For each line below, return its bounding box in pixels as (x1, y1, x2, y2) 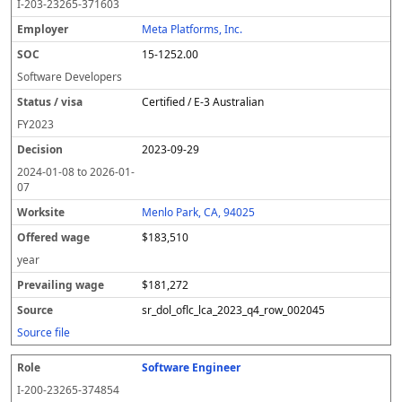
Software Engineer (142, 360, 241, 375)
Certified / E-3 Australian (142, 94, 265, 109)
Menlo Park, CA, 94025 (142, 205, 256, 220)
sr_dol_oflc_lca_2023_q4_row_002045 (142, 302, 326, 318)
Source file (17, 325, 70, 340)
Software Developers (17, 69, 122, 84)
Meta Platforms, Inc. (142, 22, 243, 37)
